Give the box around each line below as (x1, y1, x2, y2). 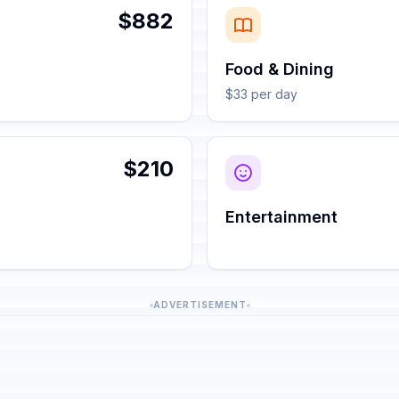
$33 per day (225, 86, 297, 102)
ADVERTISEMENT (152, 299, 247, 310)
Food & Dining (225, 60, 334, 78)
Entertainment (225, 208, 338, 226)
